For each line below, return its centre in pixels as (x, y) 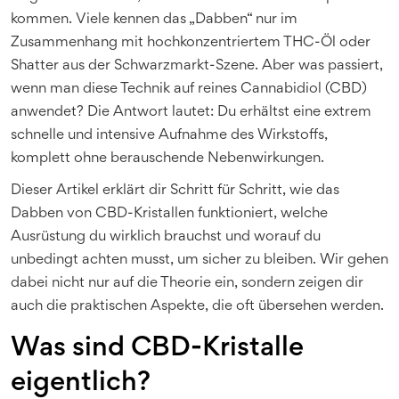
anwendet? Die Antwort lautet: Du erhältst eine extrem (191, 112)
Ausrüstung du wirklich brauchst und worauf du (166, 237)
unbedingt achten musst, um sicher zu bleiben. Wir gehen (199, 260)
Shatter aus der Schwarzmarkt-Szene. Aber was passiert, (197, 66)
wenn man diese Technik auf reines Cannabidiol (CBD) (189, 89)
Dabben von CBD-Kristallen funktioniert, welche (169, 214)
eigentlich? (81, 383)
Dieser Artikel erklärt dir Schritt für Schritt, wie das (175, 191)
